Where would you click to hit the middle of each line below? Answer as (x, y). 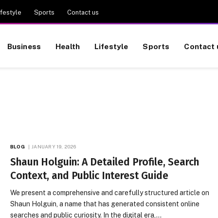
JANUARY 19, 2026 (54, 146)
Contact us (83, 12)
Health (68, 46)
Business (24, 46)
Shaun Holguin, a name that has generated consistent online (105, 204)
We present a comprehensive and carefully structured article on (110, 193)
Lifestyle (111, 46)
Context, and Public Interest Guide (90, 176)
